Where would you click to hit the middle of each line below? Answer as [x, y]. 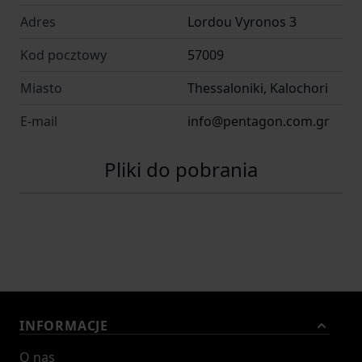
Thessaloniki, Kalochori [258, 88]
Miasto [41, 88]
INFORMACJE [64, 325]
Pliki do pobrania [181, 169]
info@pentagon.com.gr [259, 121]
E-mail [39, 121]
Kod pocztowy [63, 55]
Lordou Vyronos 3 [242, 21]
